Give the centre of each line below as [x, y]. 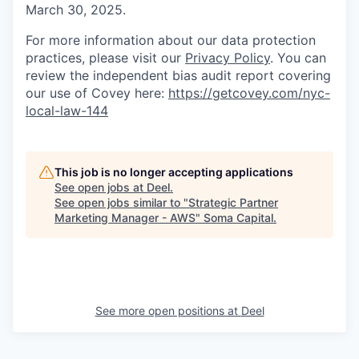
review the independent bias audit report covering [178, 76]
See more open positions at [168, 311]
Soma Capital [238, 218]
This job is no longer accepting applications [174, 172]
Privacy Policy [228, 58]
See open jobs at [101, 188]
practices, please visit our [105, 58]
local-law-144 [67, 111]
